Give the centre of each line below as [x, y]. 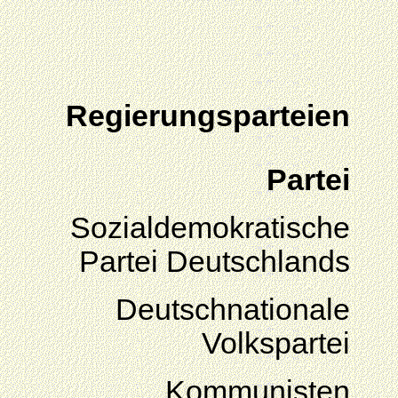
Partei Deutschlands [215, 262]
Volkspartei [276, 343]
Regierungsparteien [208, 116]
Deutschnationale [233, 310]
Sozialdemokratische [210, 228]
